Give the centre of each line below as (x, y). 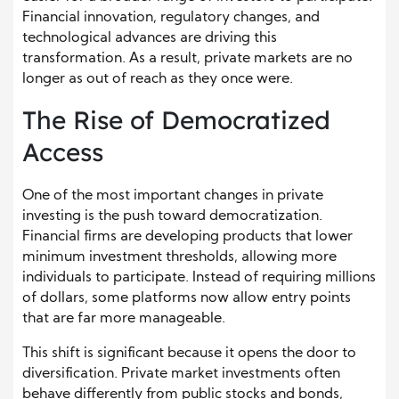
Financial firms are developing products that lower (187, 236)
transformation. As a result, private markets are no (187, 58)
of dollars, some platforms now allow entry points (187, 298)
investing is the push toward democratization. (172, 216)
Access (63, 151)
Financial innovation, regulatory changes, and (171, 17)
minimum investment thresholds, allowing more (179, 257)
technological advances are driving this (150, 38)
